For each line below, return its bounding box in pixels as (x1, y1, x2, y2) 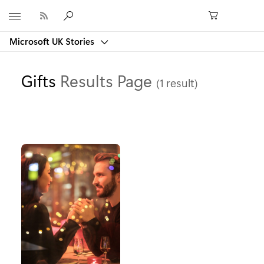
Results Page (60, 69, 156, 91)
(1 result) (156, 75, 198, 90)
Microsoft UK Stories (9, 35, 97, 47)
